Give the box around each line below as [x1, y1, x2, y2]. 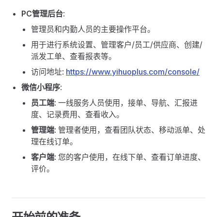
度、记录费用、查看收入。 [31, 109, 124, 119]
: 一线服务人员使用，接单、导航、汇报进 [54, 98, 198, 108]
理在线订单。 [31, 137, 77, 146]
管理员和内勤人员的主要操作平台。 [31, 24, 155, 34]
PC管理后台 [21, 9, 63, 18]
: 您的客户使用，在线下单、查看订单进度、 [54, 152, 205, 162]
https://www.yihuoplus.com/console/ [66, 67, 200, 77]
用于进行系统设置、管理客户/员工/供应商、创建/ [31, 40, 202, 49]
